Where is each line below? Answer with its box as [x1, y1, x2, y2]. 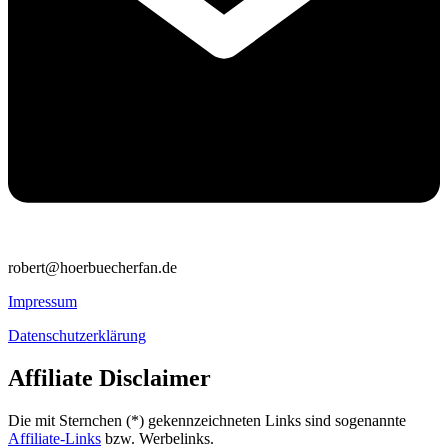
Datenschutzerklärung [8, 326, 146, 344]
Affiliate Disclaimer [8, 364, 211, 391]
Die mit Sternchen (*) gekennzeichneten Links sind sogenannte [8, 411, 406, 429]
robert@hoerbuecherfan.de [8, 258, 177, 276]
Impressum [8, 292, 77, 310]
